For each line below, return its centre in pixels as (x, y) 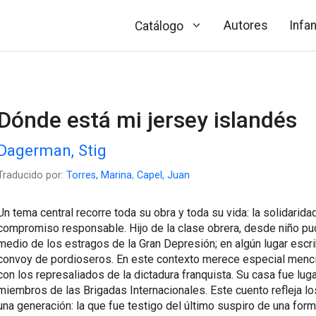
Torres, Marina (99, 175)
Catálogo (159, 26)
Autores (246, 25)
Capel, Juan (163, 175)
